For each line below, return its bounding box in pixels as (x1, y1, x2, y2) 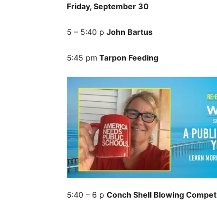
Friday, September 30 (67, 1, 149, 11)
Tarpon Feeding (97, 53, 158, 62)
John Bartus (107, 27, 153, 37)
